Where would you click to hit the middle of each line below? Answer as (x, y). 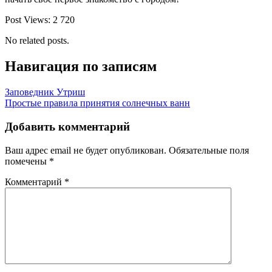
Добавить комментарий (67, 126)
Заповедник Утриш (45, 92)
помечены (27, 161)
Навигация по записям (81, 66)
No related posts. (37, 41)
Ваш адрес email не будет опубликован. (86, 150)
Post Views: (28, 20)
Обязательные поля (209, 150)
